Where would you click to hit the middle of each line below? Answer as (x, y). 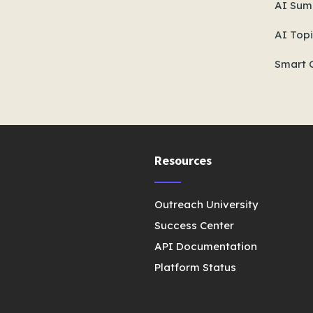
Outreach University (207, 204)
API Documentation (206, 246)
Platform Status (196, 267)
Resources (183, 160)
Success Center (195, 225)
